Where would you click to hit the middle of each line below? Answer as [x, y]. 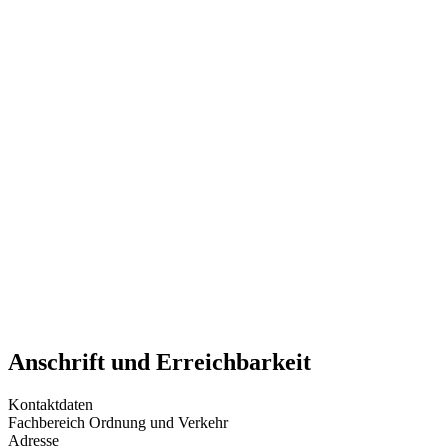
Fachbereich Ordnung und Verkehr [118, 422]
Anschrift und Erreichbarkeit [159, 361]
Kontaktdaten [50, 404]
